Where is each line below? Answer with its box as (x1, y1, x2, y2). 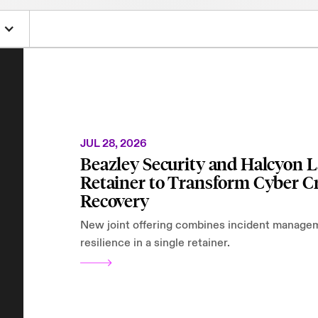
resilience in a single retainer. (80, 236, 230, 250)
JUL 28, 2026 (80, 137, 147, 150)
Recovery (80, 191, 149, 212)
